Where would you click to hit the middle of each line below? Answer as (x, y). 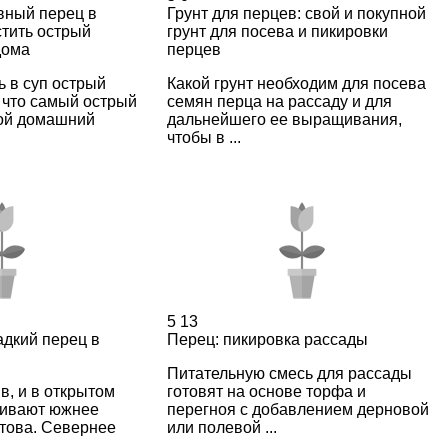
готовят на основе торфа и (266, 391)
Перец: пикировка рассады (267, 339)
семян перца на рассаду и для (279, 101)
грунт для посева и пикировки (277, 31)
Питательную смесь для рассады (289, 373)
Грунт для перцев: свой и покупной (296, 13)
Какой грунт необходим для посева (296, 83)
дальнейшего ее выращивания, (284, 119)
